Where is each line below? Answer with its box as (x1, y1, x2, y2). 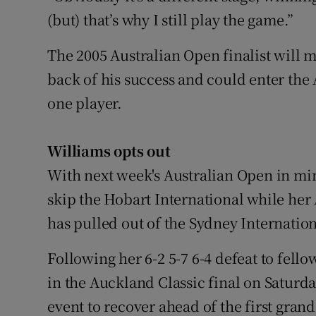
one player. (47, 92, 123, 114)
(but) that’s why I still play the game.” (47, 9, 294, 30)
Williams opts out (47, 140, 171, 162)
